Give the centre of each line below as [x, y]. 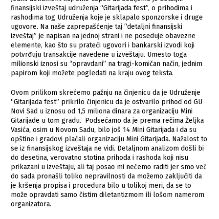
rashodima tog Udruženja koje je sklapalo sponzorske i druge [107, 17]
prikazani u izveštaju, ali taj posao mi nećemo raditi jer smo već [109, 167]
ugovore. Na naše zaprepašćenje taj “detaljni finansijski [97, 26]
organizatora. [32, 204]
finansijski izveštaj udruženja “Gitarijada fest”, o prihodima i [102, 8]
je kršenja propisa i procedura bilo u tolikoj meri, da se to [101, 185]
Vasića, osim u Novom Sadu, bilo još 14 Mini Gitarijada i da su [104, 130]
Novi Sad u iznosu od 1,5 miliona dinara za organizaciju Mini [102, 111]
